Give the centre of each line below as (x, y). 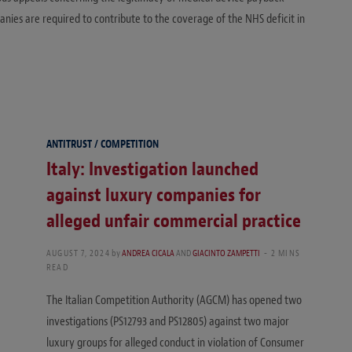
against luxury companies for (154, 195)
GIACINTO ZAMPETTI (226, 253)
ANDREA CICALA (148, 253)
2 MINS (286, 253)
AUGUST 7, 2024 (78, 253)
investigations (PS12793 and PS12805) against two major (168, 322)
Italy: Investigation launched (152, 169)
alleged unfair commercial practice (174, 221)
